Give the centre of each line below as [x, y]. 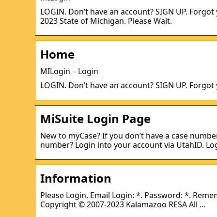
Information [76, 178]
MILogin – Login [69, 71]
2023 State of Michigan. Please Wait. [106, 21]
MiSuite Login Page [95, 118]
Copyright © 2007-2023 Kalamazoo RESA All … [123, 204]
